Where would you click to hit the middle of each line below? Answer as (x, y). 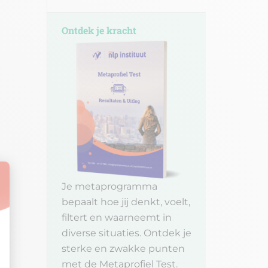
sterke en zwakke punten (123, 249)
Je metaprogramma (109, 186)
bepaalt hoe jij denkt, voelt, (126, 202)
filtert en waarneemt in (117, 217)
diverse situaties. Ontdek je (127, 233)
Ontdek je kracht (99, 30)
